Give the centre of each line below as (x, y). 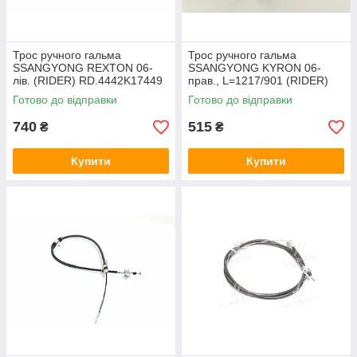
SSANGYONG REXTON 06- (83, 68)
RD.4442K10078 (230, 93)
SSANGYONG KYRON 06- (255, 68)
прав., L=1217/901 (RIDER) (258, 80)
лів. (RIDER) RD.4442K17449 (88, 80)
